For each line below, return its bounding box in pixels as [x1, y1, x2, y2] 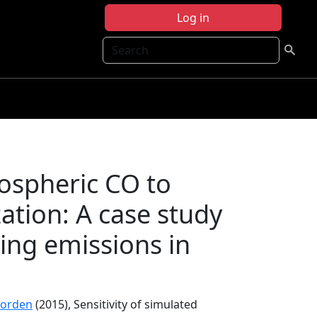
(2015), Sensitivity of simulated [33, 296, 197, 312]
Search [102, 37, 140, 52]
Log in [177, 10, 209, 25]
